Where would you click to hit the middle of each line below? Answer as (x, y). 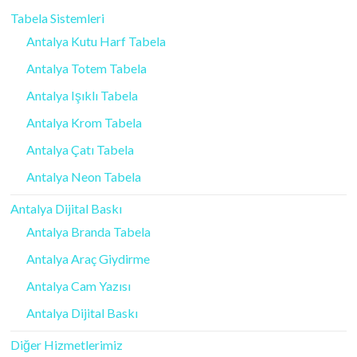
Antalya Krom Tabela (84, 122)
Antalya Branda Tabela (89, 231)
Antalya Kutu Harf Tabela (96, 41)
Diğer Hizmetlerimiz (67, 345)
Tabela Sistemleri (58, 18)
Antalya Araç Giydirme (88, 259)
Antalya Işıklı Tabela (82, 95)
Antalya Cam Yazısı (79, 286)
